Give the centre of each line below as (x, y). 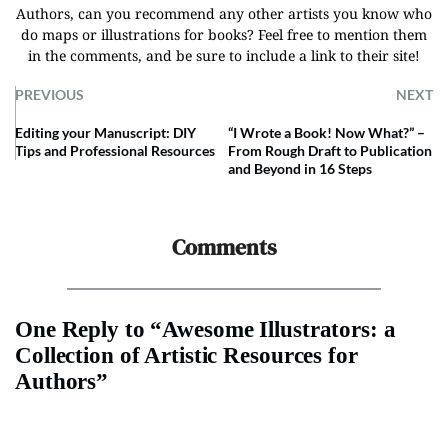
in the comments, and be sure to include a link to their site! (224, 55)
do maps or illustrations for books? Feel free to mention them (224, 34)
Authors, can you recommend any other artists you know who (224, 13)
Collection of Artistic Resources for (186, 355)
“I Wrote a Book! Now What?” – (327, 132)
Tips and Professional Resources (115, 150)
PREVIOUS (49, 94)
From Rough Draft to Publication (330, 150)
